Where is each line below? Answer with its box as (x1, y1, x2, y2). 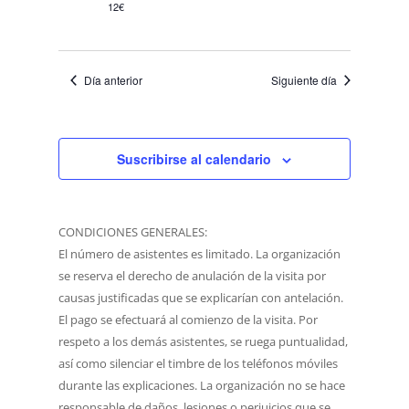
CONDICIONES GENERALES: (58, 224, 208, 240)
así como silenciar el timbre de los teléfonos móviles (58, 355, 339, 372)
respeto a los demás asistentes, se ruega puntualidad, (58, 333, 349, 350)
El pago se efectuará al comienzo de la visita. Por (58, 311, 319, 328)
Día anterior (84, 72, 143, 88)
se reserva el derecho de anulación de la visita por (58, 267, 327, 284)
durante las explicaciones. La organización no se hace (58, 377, 346, 393)
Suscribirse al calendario (117, 150, 272, 168)
